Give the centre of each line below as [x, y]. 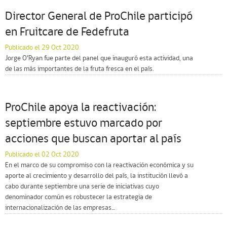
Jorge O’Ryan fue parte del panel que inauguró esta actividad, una [99, 59]
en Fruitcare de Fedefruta [67, 32]
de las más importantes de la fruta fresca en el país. [79, 69]
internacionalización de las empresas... [60, 208]
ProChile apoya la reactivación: [81, 108]
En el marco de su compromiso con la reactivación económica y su [99, 165]
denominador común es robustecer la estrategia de [79, 197]
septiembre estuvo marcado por [84, 124]
